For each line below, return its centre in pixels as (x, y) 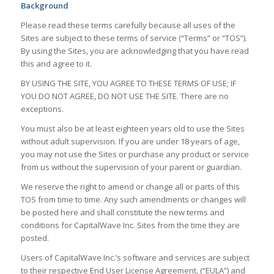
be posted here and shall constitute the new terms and (122, 213)
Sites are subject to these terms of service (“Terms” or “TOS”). (134, 38)
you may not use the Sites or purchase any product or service (135, 154)
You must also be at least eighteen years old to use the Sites (132, 129)
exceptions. (42, 109)
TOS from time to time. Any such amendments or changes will (133, 200)
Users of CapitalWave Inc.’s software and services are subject (135, 258)
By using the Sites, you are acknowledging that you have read (135, 51)
